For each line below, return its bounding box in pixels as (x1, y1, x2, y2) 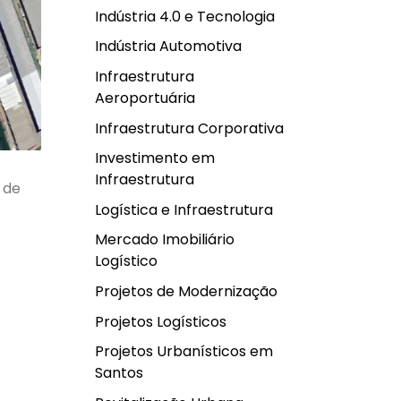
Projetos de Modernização (95, 280, 277, 302)
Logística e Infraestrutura (95, 199, 273, 220)
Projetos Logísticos (95, 311, 226, 332)
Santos (95, 363, 143, 384)
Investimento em (95, 148, 215, 169)
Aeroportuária (95, 87, 195, 108)
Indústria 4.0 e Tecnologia (95, 5, 275, 27)
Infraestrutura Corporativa (95, 117, 284, 139)
